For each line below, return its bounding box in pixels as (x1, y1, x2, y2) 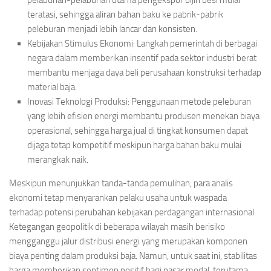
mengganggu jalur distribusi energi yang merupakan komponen (9, 236, 247, 247)
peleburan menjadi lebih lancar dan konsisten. (27, 24, 197, 35)
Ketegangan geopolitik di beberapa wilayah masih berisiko (9, 221, 225, 233)
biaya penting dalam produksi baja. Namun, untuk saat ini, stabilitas (9, 250, 257, 262)
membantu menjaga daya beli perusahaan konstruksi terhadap (27, 67, 261, 79)
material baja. (27, 82, 77, 93)
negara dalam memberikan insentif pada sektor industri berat (27, 53, 256, 64)
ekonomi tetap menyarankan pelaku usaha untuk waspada (9, 192, 227, 204)
